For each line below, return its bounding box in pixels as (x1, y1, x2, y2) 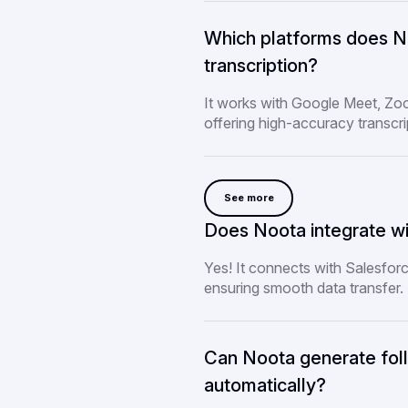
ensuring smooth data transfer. (204, 278, 403, 297)
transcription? (204, 54, 318, 76)
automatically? (204, 373, 326, 396)
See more (223, 191, 274, 205)
